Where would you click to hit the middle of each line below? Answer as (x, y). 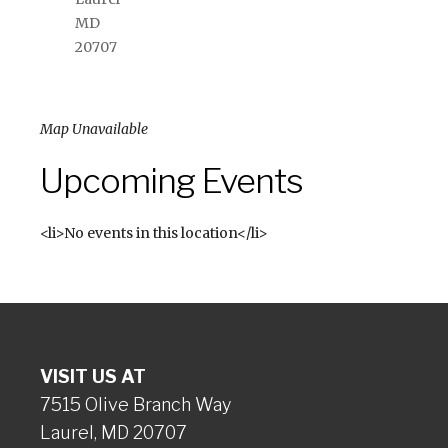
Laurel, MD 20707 (113, 432)
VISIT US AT (93, 376)
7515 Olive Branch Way (135, 404)
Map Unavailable (94, 129)
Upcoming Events (171, 180)
